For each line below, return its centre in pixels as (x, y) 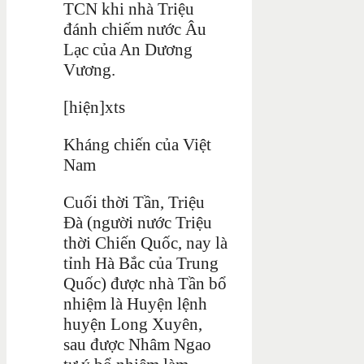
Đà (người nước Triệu (138, 222)
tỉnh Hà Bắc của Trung (141, 263)
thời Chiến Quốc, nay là (145, 243)
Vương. (89, 69)
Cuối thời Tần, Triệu (134, 202)
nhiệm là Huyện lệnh (135, 303)
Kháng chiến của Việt (137, 144)
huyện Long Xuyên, (133, 324)
